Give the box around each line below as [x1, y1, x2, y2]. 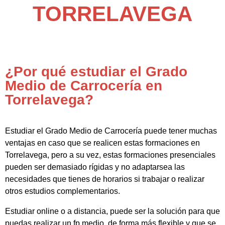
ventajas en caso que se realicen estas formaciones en [5, 139, 200, 148]
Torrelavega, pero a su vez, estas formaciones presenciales [5, 151, 215, 160]
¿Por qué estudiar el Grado [5, 64, 187, 80]
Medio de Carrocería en [5, 78, 162, 94]
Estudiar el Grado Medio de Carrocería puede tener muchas [5, 127, 217, 136]
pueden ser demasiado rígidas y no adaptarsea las [5, 163, 185, 172]
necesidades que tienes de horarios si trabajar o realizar [5, 175, 204, 184]
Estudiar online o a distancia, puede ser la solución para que [5, 207, 220, 216]
